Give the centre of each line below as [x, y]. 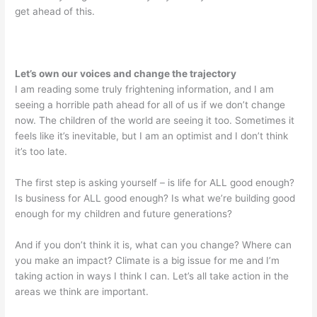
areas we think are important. [82, 291]
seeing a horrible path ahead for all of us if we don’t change [150, 104]
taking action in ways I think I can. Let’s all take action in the [152, 276]
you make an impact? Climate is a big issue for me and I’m [148, 260]
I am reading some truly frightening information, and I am [145, 89]
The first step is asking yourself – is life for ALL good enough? [155, 182]
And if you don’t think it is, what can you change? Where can [154, 244]
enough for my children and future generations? [124, 213]
